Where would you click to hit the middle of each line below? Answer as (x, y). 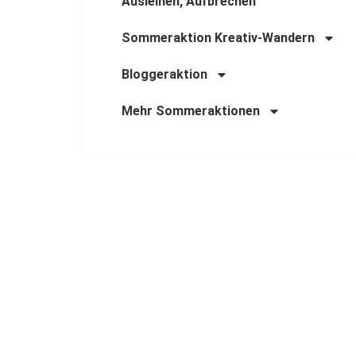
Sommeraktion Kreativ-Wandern (218, 38)
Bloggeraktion (164, 74)
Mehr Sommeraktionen (191, 111)
